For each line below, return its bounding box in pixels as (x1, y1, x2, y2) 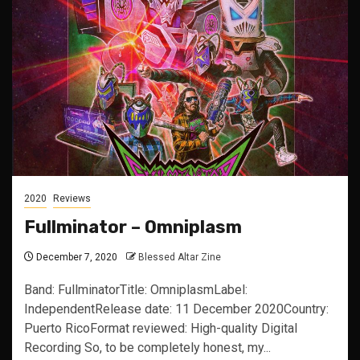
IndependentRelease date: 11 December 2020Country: (24, 301, 329, 317)
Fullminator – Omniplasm (24, 216, 242, 238)
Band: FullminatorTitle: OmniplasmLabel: (24, 282, 247, 297)
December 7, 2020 (34, 252, 117, 263)
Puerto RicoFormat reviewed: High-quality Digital (24, 321, 297, 336)
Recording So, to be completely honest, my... (24, 340, 271, 355)
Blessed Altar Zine (138, 252, 221, 263)
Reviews (53, 193, 91, 204)
